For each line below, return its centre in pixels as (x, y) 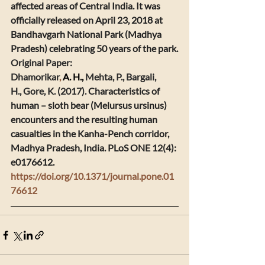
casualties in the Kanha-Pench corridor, (91, 133)
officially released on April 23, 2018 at (88, 20)
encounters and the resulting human (85, 119)
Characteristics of (125, 91)
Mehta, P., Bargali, (122, 77)
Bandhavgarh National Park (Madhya (87, 34)
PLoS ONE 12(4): (143, 148)
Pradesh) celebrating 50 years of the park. (94, 48)
